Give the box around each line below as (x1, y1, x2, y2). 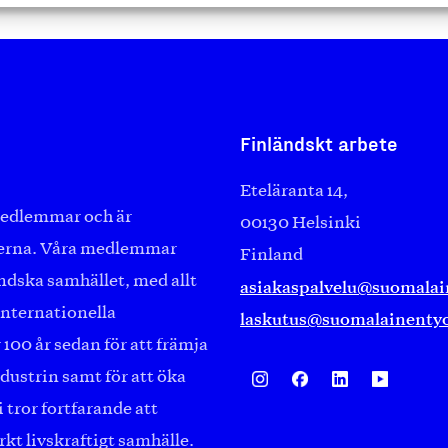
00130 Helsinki (240, 215, 361, 232)
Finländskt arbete (240, 131, 398, 156)
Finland (240, 247, 303, 264)
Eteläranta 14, (240, 183, 348, 200)
